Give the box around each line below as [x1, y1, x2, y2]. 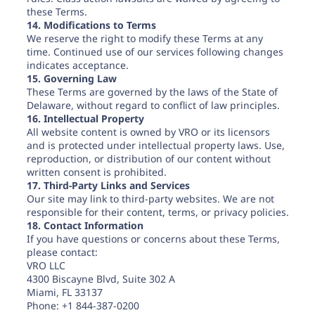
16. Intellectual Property [26, 112, 144, 125]
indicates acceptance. [26, 58, 129, 72]
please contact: [26, 245, 98, 259]
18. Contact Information [26, 219, 143, 232]
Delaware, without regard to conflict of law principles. [26, 98, 280, 112]
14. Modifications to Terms [26, 18, 156, 32]
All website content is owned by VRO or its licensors [26, 125, 270, 139]
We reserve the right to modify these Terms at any [26, 32, 263, 45]
